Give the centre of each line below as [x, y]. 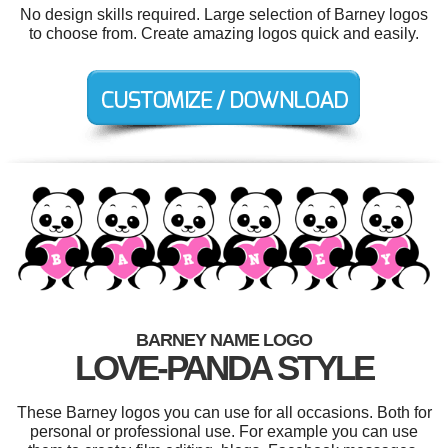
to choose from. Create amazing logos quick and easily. [224, 33]
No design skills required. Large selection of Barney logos [224, 14]
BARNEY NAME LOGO [224, 339]
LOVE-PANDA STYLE [224, 367]
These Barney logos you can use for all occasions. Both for [224, 412]
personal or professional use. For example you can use [224, 431]
